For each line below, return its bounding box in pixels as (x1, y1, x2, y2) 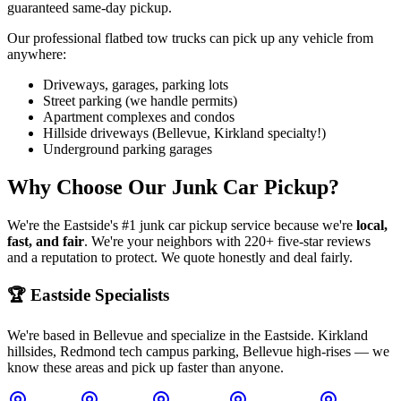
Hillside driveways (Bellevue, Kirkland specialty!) (43, 125, 326, 141)
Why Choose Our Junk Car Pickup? (7, 175, 339, 200)
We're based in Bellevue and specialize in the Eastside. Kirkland (7, 328, 368, 344)
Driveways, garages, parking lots (43, 77, 228, 93)
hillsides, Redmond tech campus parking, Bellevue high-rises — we (7, 344, 389, 360)
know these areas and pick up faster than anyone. (7, 360, 284, 376)
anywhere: (7, 47, 66, 63)
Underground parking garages (43, 141, 212, 158)
